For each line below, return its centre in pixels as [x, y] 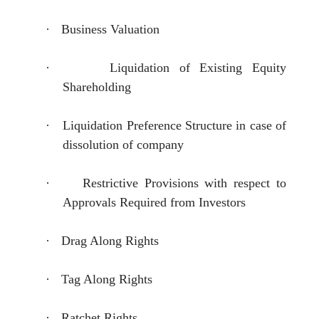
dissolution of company [123, 144]
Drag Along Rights [110, 240]
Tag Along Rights [107, 279]
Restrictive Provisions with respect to [184, 183]
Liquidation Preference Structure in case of [174, 125]
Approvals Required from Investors [154, 202]
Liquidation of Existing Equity [198, 67]
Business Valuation [110, 29]
